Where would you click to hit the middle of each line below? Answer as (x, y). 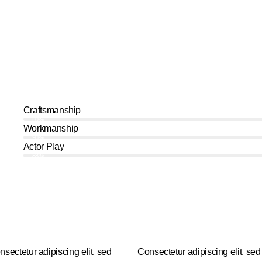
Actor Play (44, 147)
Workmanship (51, 129)
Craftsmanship (52, 111)
